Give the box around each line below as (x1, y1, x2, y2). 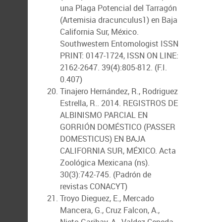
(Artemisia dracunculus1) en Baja (60, 14, 177, 25)
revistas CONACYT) (60, 181, 127, 192)
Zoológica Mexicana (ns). (60, 157, 150, 168)
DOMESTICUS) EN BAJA (60, 133, 145, 144)
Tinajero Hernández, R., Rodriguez (60, 86, 178, 97)
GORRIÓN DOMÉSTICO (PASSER (60, 121, 175, 132)
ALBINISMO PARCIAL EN (60, 110, 148, 120)
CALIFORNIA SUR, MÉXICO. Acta (60, 145, 176, 156)
